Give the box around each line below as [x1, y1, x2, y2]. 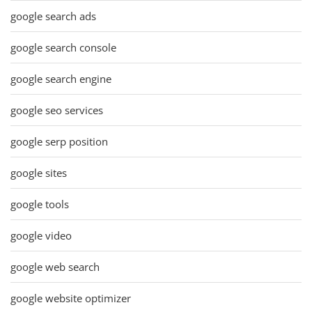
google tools [10, 196, 69, 211]
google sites [10, 165, 67, 180]
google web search [10, 259, 100, 274]
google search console [10, 40, 116, 54]
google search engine [10, 71, 111, 86]
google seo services [10, 102, 103, 117]
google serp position [10, 134, 108, 148]
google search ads [10, 8, 96, 23]
